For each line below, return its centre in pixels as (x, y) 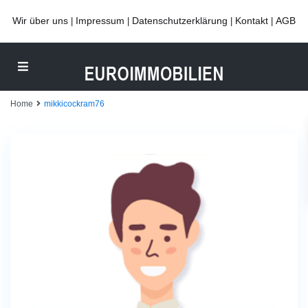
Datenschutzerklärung (180, 21)
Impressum (100, 21)
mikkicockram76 (74, 104)
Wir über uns (40, 21)
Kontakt (252, 21)
